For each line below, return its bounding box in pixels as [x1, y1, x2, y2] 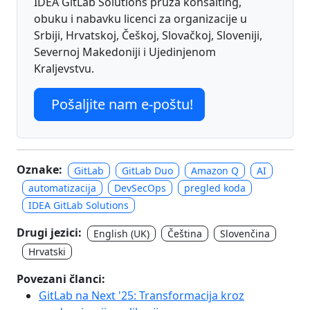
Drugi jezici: [17, 225, 82, 241]
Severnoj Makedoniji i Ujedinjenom [34, 44, 216, 60]
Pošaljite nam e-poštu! [51, 94, 193, 113]
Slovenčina [220, 227, 270, 241]
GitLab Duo [122, 163, 173, 177]
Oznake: [17, 161, 62, 177]
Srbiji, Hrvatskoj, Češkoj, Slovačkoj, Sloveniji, [34, 27, 262, 43]
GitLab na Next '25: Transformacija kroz [39, 287, 244, 303]
